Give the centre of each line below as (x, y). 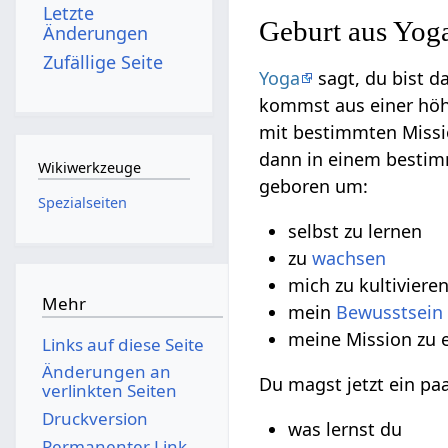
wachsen (349, 258)
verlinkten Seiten (109, 391)
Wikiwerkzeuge (89, 168)
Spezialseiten (82, 202)
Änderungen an (106, 372)
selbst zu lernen (355, 231)
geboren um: (314, 186)
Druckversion (94, 418)
